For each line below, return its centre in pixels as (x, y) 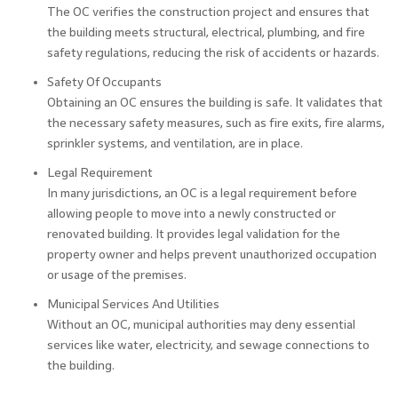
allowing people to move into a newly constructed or (191, 214)
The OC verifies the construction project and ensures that (208, 12)
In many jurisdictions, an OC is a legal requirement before (202, 194)
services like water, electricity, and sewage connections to (208, 346)
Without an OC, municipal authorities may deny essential (201, 325)
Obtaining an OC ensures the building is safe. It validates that (215, 103)
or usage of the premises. (116, 275)
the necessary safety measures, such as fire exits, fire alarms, (215, 123)
